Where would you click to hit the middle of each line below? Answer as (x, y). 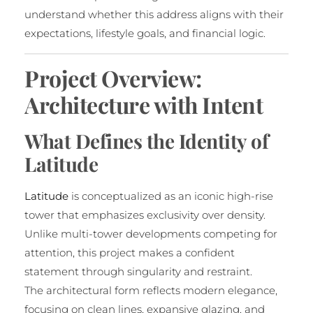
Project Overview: (113, 78)
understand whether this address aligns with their (154, 15)
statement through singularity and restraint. (138, 272)
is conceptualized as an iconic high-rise (171, 196)
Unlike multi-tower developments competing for (151, 234)
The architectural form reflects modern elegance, (151, 291)
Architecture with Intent (144, 105)
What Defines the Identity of (146, 141)
